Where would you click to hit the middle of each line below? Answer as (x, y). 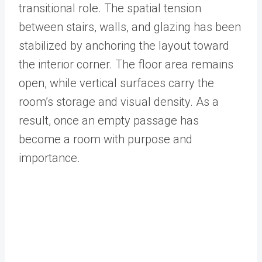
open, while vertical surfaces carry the (116, 83)
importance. (51, 158)
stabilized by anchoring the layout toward (124, 45)
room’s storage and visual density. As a (119, 101)
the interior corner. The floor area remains (126, 64)
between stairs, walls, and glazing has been (130, 27)
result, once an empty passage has (109, 120)
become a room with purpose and (106, 139)
